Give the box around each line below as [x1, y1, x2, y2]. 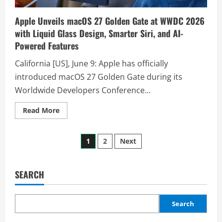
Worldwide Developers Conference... [15, 84, 151, 96]
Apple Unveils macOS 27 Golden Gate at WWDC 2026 [15, 14, 205, 27]
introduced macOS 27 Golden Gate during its [15, 71, 182, 82]
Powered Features [15, 39, 79, 52]
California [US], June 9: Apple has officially [15, 57, 168, 69]
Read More [23, 105, 59, 115]
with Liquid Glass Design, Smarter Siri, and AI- [15, 26, 183, 40]
